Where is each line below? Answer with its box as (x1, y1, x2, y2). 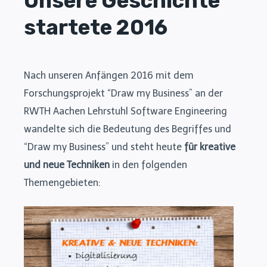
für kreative (184, 141, 235, 153)
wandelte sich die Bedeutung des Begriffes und (24, 123, 231, 135)
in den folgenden (110, 159, 187, 170)
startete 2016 (24, 15, 167, 40)
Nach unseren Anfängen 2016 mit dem (24, 69, 194, 81)
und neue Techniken (24, 159, 110, 170)
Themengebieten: (24, 176, 101, 188)
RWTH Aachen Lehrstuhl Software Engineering (24, 105, 227, 117)
